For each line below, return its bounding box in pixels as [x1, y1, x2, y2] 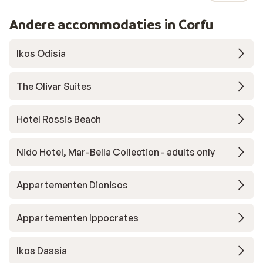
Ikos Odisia [16, 48, 66, 60]
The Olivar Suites [16, 80, 92, 93]
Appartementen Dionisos [16, 179, 128, 191]
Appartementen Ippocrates [16, 212, 139, 224]
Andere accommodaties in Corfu [9, 16, 213, 33]
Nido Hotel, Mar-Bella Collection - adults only [16, 146, 215, 159]
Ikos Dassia [16, 245, 67, 257]
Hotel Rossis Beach [16, 113, 101, 126]
